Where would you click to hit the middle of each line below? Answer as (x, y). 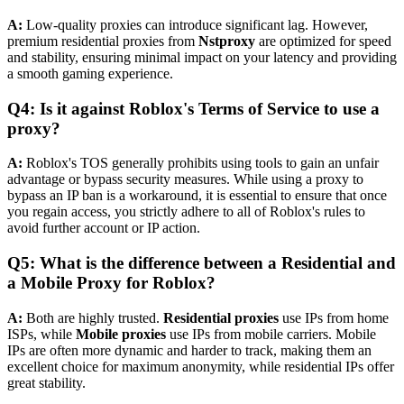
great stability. (46, 382)
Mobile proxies (121, 334)
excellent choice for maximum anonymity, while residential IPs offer (201, 366)
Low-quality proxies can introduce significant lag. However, (195, 24)
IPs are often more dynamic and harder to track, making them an (189, 350)
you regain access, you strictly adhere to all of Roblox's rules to (186, 212)
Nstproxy (227, 41)
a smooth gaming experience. (90, 73)
